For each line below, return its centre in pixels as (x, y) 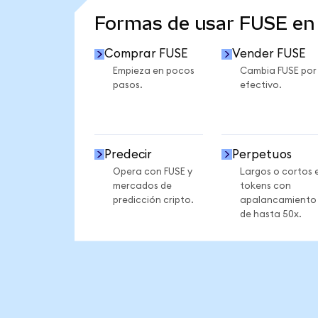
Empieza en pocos (153, 71)
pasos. (127, 86)
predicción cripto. (153, 200)
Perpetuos (262, 154)
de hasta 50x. (270, 214)
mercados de (142, 186)
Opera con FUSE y (152, 171)
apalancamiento (278, 200)
